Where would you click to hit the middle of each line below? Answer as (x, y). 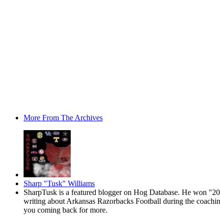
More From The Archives (63, 117)
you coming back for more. (66, 210)
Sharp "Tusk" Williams (59, 183)
